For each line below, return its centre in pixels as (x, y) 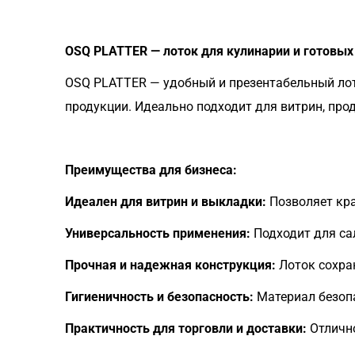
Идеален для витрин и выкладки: (166, 202)
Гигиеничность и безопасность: (159, 297)
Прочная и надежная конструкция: (170, 265)
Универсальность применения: (158, 233)
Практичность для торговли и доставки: (186, 328)
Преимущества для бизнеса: (151, 170)
